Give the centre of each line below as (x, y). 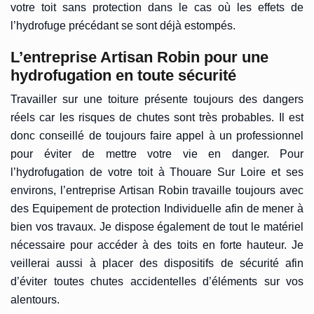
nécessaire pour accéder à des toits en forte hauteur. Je (157, 245)
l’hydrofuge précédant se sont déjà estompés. (123, 26)
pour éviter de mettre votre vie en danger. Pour (157, 153)
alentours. (35, 299)
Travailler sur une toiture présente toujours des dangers (157, 99)
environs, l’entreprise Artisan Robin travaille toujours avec (157, 190)
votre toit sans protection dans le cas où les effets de (157, 8)
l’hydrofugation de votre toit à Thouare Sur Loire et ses (157, 172)
